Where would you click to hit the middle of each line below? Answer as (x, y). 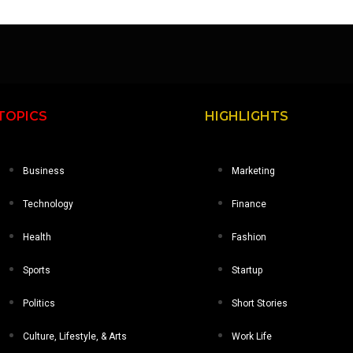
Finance (249, 204)
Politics (39, 303)
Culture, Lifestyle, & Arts (74, 336)
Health (37, 237)
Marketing (254, 171)
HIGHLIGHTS (247, 116)
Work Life (252, 336)
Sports (36, 270)
